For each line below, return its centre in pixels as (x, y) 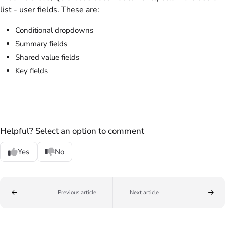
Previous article (77, 193)
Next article (144, 193)
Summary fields (41, 43)
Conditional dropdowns (54, 30)
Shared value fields (47, 57)
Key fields (31, 71)
